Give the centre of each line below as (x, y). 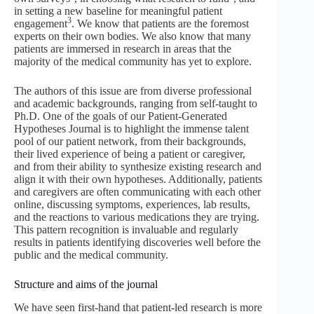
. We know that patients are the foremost (160, 23)
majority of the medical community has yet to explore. (133, 61)
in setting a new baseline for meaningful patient (118, 11)
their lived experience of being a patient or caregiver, (130, 153)
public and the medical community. (91, 254)
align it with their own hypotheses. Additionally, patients (138, 179)
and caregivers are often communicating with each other (137, 191)
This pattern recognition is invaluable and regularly (126, 229)
